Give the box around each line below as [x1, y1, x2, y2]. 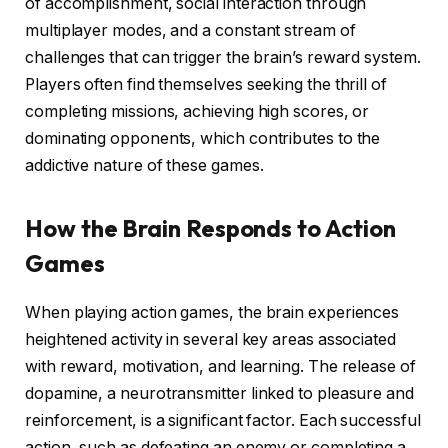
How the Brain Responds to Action [25, 213, 396, 244]
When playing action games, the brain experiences [25, 303, 400, 323]
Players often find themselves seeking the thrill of [25, 74, 387, 94]
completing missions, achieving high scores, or [25, 101, 370, 121]
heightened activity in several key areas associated [25, 330, 396, 350]
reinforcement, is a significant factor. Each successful [25, 411, 421, 431]
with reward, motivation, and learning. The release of [25, 357, 416, 377]
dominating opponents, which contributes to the [25, 128, 381, 148]
